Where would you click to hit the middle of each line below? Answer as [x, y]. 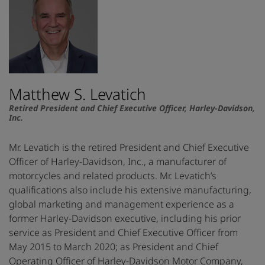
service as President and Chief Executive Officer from [123, 233]
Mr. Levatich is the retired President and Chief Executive [129, 148]
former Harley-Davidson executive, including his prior [125, 219]
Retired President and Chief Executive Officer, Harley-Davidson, [132, 108]
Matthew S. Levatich [77, 94]
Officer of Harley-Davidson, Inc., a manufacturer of [118, 162]
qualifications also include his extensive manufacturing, [130, 190]
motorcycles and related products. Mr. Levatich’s [113, 176]
